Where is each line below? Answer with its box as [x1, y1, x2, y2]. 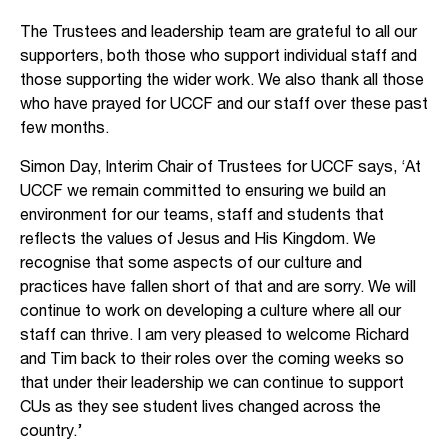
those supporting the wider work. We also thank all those [20, 69, 424, 89]
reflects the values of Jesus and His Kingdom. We [20, 228, 376, 248]
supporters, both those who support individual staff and [20, 45, 417, 65]
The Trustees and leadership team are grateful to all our [20, 21, 417, 41]
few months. [20, 117, 109, 137]
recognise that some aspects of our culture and [20, 252, 362, 272]
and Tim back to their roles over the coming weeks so [20, 348, 404, 368]
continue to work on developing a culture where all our [20, 300, 401, 320]
